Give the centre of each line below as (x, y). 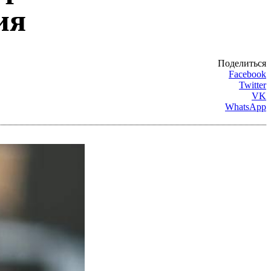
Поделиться (242, 63)
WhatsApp (246, 106)
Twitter (253, 85)
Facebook (247, 74)
